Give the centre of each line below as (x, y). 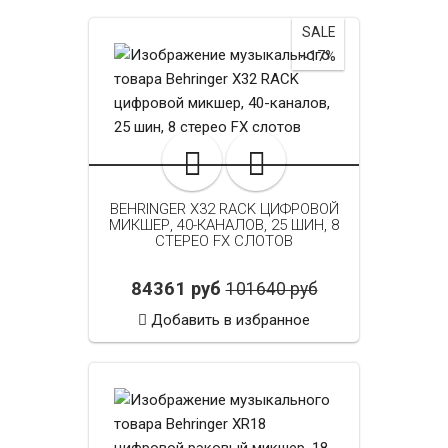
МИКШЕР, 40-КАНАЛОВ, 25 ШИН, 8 (224, 225)
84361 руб (175, 289)
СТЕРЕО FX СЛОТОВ (224, 241)
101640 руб (271, 289)
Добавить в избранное (230, 320)
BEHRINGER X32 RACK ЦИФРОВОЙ (224, 209)
